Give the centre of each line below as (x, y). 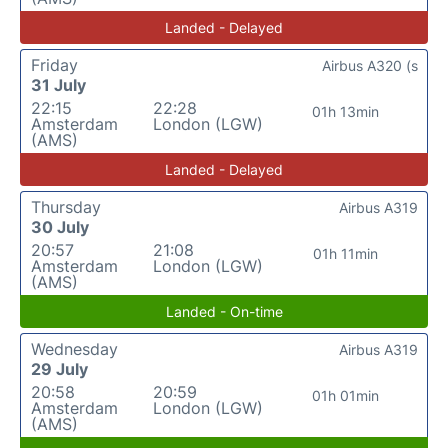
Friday (54, 65)
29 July (59, 369)
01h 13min (346, 111)
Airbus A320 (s (370, 65)
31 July (58, 85)
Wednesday (74, 349)
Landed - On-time (224, 311)
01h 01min (346, 395)
